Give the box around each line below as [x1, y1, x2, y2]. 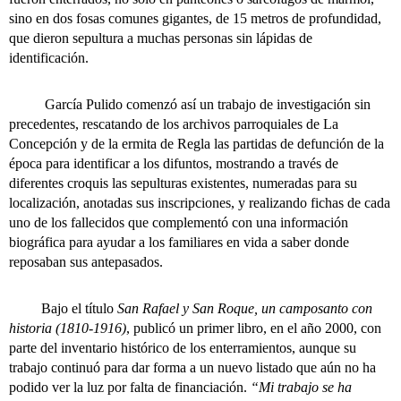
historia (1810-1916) [9, 320, 126, 337]
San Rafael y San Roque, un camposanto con [117, 301, 372, 317]
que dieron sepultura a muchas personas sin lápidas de [9, 30, 312, 47]
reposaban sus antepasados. [9, 254, 163, 270]
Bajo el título [9, 301, 117, 317]
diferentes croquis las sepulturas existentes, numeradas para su [9, 175, 357, 192]
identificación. [9, 50, 89, 66]
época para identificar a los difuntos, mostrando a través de [9, 156, 338, 172]
